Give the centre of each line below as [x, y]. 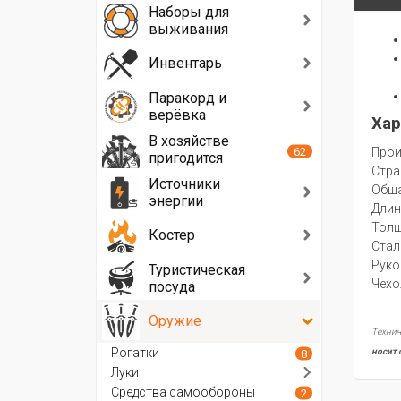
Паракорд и [188, 98]
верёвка [177, 115]
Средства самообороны [183, 392]
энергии [176, 201]
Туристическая [197, 270]
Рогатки [135, 353]
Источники [184, 184]
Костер [172, 235]
